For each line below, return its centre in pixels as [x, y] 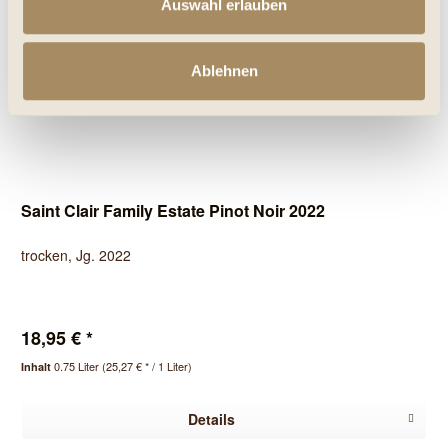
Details [211, 418]
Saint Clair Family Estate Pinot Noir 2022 [173, 210]
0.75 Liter [78, 365]
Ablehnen [224, 70]
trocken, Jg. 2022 [76, 254]
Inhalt [38, 366]
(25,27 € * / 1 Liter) [147, 365]
